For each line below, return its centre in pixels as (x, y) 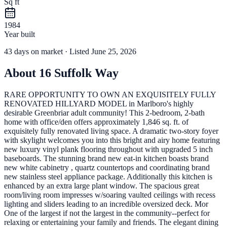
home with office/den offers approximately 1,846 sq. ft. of (96, 122)
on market (47, 52)
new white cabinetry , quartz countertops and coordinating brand (107, 168)
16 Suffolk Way (79, 73)
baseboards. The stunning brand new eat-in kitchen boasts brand (106, 159)
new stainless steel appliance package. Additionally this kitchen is (108, 177)
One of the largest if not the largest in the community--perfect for (107, 213)
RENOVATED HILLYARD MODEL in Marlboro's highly (99, 104)
